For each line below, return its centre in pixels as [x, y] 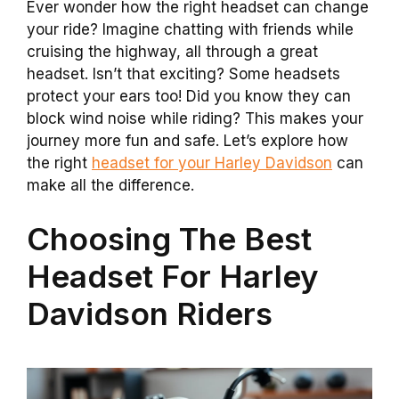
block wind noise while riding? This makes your [195, 118]
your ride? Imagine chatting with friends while [190, 29]
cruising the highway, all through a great [172, 52]
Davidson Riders [150, 313]
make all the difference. [110, 185]
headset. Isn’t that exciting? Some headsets [183, 74]
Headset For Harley [173, 276]
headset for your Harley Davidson [212, 163]
